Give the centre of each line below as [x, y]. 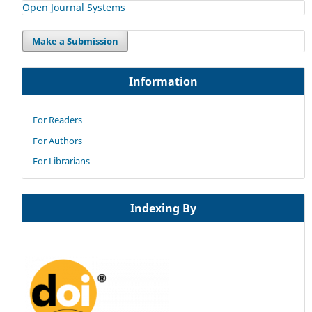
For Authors [57, 140]
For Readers [57, 119]
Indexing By [163, 209]
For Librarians [61, 161]
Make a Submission [75, 41]
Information [163, 81]
